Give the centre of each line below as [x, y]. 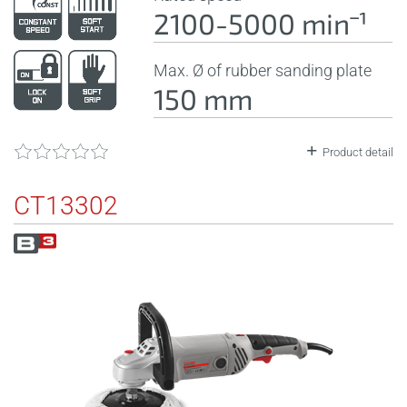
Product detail [358, 152]
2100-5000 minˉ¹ [261, 23]
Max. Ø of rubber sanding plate [263, 70]
